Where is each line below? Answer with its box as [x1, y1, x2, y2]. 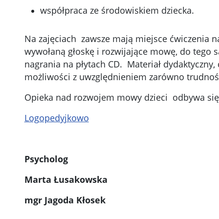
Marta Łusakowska [24, 174, 108, 186]
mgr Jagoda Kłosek [24, 194, 106, 206]
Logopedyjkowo [24, 112, 89, 124]
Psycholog [24, 153, 68, 165]
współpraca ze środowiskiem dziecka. [40, 4, 194, 17]
